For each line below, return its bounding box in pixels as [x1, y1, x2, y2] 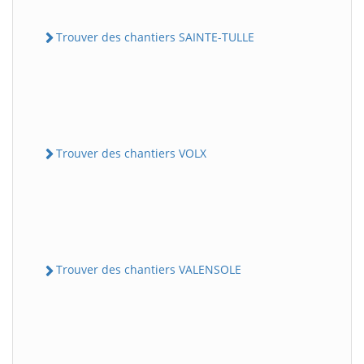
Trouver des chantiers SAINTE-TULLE [56, 28, 254, 45]
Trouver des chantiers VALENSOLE [56, 262, 241, 278]
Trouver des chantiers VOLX [56, 145, 206, 162]
